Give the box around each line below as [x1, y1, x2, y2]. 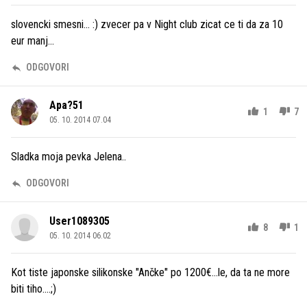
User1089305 [49, 214, 110, 228]
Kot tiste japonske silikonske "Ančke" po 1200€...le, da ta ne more [11, 266, 290, 279]
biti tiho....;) [11, 282, 56, 295]
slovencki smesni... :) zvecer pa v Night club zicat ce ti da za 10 [11, 18, 283, 31]
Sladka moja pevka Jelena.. [11, 150, 126, 163]
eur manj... [11, 34, 54, 47]
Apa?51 [49, 99, 84, 112]
